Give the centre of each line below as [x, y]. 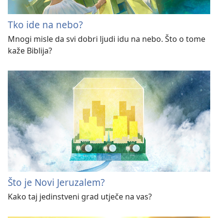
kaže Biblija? [30, 51]
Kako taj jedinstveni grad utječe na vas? [80, 196]
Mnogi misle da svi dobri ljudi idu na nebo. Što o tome [107, 39]
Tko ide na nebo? [45, 25]
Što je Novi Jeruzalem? [56, 182]
